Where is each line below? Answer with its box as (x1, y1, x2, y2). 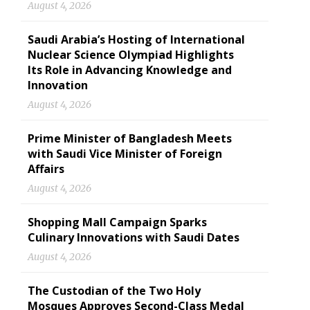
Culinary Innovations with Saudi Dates (28, 230, 239, 245)
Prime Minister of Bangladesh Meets (28, 131, 232, 146)
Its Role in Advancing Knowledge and (28, 62, 232, 77)
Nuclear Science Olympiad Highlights (28, 47, 234, 62)
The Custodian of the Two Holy (28, 283, 201, 298)
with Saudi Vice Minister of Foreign (28, 146, 222, 161)
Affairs (28, 161, 64, 176)
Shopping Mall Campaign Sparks (28, 215, 207, 230)
